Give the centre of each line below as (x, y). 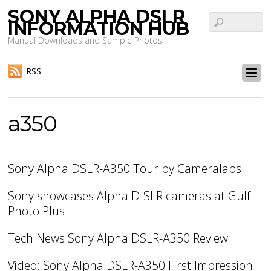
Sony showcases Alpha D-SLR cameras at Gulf (129, 196)
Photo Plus (37, 211)
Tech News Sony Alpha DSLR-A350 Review (118, 238)
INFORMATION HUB (99, 29)
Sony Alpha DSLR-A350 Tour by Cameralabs (125, 169)
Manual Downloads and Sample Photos (85, 40)
